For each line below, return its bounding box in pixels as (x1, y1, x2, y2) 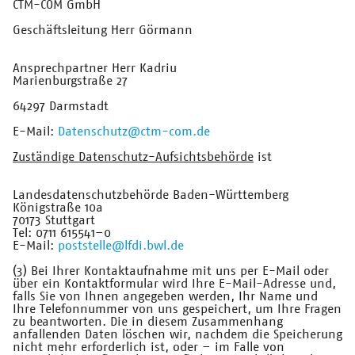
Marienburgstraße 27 (13, 74, 128, 88)
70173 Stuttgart (13, 214, 95, 227)
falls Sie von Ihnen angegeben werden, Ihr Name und (13, 290, 318, 303)
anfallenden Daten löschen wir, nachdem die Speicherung (13, 328, 342, 342)
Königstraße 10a (13, 201, 103, 215)
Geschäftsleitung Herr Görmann (13, 24, 193, 37)
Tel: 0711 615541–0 (13, 227, 111, 240)
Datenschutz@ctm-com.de (58, 125, 210, 139)
